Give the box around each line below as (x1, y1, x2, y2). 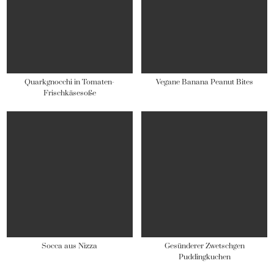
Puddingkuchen (178, 253, 231, 262)
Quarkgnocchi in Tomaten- (24, 77, 115, 87)
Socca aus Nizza (42, 242, 98, 251)
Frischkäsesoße (43, 88, 96, 98)
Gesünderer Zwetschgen (164, 242, 245, 251)
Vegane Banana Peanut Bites (155, 77, 253, 87)
